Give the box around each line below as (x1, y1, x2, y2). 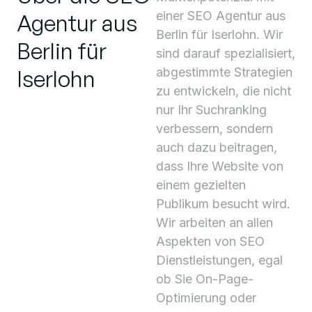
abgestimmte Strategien (156, 65, 292, 79)
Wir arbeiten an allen (156, 215, 273, 230)
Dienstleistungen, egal (156, 253, 283, 267)
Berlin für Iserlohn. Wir (156, 27, 283, 42)
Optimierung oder (156, 290, 256, 305)
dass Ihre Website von (156, 159, 283, 173)
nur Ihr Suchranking (156, 102, 267, 117)
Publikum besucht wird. (156, 196, 290, 211)
